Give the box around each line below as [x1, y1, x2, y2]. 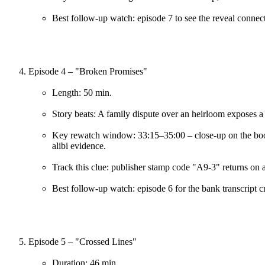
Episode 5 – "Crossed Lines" [28, 236, 137, 247]
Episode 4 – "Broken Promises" [28, 66, 147, 76]
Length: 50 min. [52, 87, 112, 98]
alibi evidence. [52, 140, 106, 151]
